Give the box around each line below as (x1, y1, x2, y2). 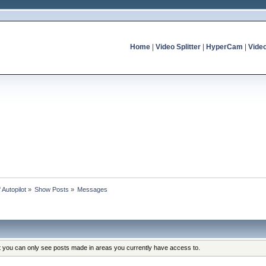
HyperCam (205, 43, 243, 51)
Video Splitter (155, 43, 201, 51)
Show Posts (34, 185, 69, 193)
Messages (77, 185, 108, 193)
